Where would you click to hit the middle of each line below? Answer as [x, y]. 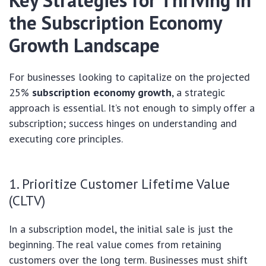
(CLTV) [27, 200]
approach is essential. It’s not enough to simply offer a [132, 108]
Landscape [114, 45]
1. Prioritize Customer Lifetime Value [119, 184]
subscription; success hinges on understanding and [123, 123]
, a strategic [198, 93]
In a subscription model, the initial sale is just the [121, 229]
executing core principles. [66, 139]
